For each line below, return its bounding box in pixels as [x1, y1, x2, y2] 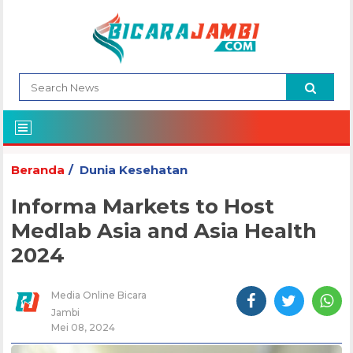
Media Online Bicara [51, 289, 147, 302]
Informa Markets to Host [11, 194, 275, 220]
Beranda [11, 162, 65, 178]
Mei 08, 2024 [51, 321, 116, 334]
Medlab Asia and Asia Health [11, 218, 318, 244]
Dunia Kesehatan [80, 162, 188, 178]
